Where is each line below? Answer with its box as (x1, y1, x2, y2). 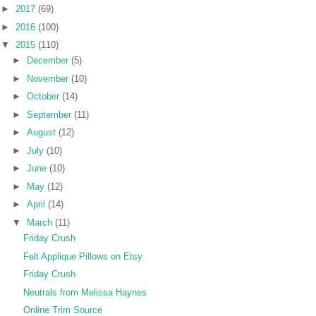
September (26, 109, 74, 120)
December (26, 55, 71, 66)
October (26, 91, 62, 102)
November (26, 73, 71, 84)
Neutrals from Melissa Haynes (23, 286, 147, 298)
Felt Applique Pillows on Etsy (23, 250, 143, 262)
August (26, 127, 59, 138)
